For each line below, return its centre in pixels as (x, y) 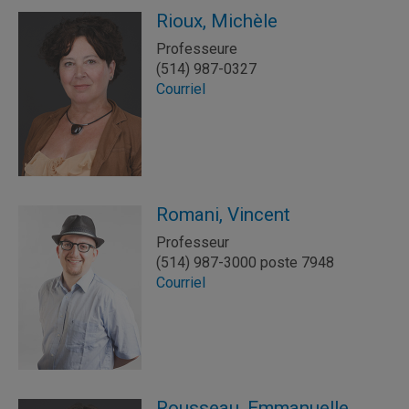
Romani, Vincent (223, 215)
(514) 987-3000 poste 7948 (245, 262)
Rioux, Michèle (217, 21)
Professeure (197, 49)
